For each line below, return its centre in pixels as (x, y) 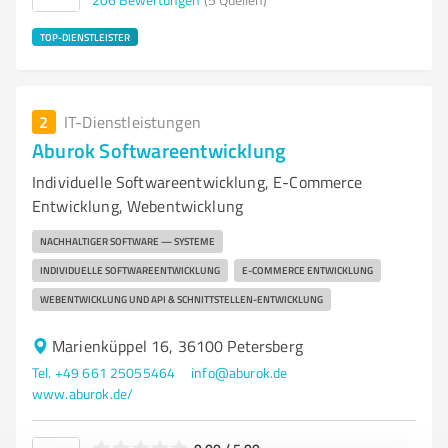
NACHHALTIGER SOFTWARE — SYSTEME (127, 241)
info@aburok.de (239, 372)
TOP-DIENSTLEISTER (85, 37)
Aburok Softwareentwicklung (159, 150)
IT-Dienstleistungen (132, 122)
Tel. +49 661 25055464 (104, 372)
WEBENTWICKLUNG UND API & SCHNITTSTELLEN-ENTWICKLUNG (181, 299)
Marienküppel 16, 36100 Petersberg (177, 346)
